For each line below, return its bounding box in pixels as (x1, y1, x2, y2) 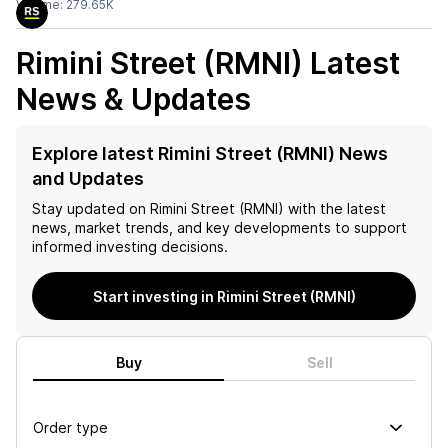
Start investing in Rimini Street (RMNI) (92, 287, 356, 305)
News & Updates (16, 81, 251, 117)
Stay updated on (32, 200, 146, 217)
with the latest (284, 200, 386, 217)
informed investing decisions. (32, 238, 228, 255)
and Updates (32, 168, 144, 189)
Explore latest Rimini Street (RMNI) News (32, 143, 388, 164)
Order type (33, 418, 108, 436)
